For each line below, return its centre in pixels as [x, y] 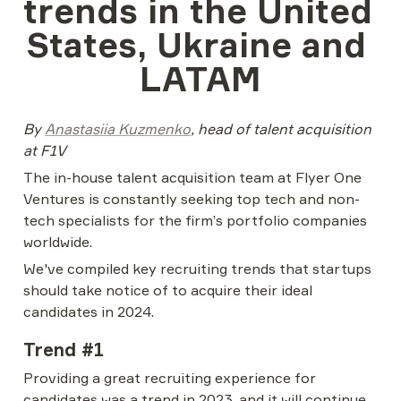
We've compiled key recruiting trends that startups [197, 269]
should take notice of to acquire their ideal [168, 290]
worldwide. [58, 242]
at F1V [45, 150]
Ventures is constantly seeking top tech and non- [192, 199]
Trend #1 [64, 350]
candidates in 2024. [89, 311]
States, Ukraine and [196, 44]
